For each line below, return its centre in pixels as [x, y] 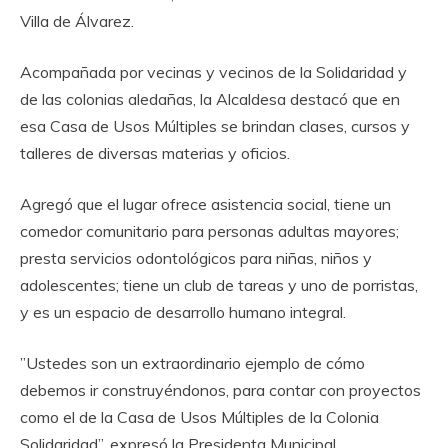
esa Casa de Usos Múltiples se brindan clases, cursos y [215, 125]
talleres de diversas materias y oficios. [155, 152]
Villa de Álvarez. [77, 20]
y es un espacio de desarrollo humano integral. [183, 311]
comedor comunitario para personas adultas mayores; [209, 230]
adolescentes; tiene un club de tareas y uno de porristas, [219, 284]
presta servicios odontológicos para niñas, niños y [196, 257]
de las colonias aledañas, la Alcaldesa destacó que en [210, 98]
